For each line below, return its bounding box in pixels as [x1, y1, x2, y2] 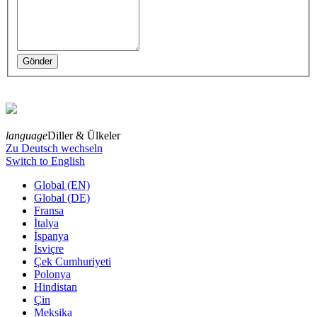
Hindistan [34, 281, 77, 294]
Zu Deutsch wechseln [6, 142, 103, 155]
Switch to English [6, 155, 85, 168]
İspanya [34, 230, 69, 243]
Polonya [34, 268, 71, 281]
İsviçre [34, 243, 64, 255]
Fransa [34, 204, 64, 217]
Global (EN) [34, 179, 90, 192]
